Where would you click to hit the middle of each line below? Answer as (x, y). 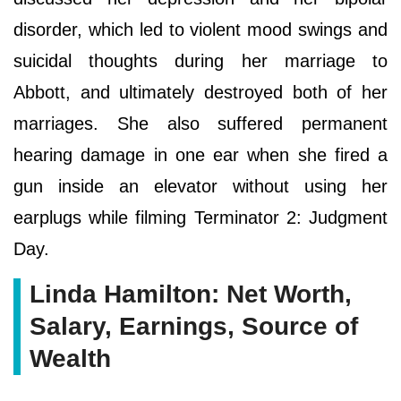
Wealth (70, 358)
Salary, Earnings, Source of (194, 326)
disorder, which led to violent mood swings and (200, 29)
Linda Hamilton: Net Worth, (191, 294)
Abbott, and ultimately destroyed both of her (200, 92)
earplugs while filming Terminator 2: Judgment (200, 217)
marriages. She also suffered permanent (200, 123)
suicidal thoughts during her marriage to (200, 60)
